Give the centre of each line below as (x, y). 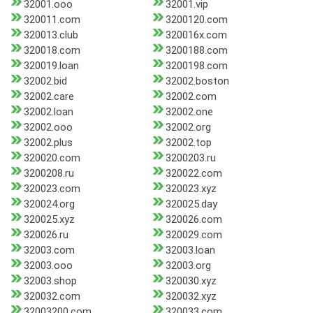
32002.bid (45, 81)
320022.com (194, 174)
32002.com (191, 97)
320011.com (52, 20)
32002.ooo (48, 128)
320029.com (194, 235)
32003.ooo (48, 266)
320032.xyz (191, 297)
